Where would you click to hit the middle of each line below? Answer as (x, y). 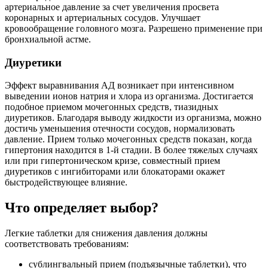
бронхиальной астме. (48, 39)
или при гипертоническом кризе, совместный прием (112, 161)
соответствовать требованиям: (67, 244)
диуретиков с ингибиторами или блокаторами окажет (115, 172)
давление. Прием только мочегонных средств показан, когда (128, 139)
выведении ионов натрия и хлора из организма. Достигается (129, 96)
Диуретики (33, 62)
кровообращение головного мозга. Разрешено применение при (134, 28)
